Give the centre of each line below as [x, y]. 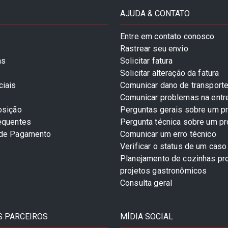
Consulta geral [146, 183]
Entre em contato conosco [167, 37]
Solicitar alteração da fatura [170, 73]
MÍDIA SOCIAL [147, 217]
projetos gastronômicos [164, 171]
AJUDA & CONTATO [155, 14]
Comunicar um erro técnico [168, 134]
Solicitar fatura [147, 61]
